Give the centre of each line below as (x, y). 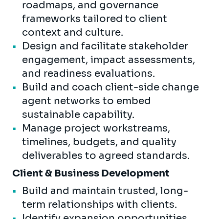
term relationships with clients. (99, 204)
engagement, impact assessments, (109, 60)
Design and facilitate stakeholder (105, 46)
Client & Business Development (91, 173)
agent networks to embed (87, 101)
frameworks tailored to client (95, 19)
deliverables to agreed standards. (106, 155)
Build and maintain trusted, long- (105, 191)
